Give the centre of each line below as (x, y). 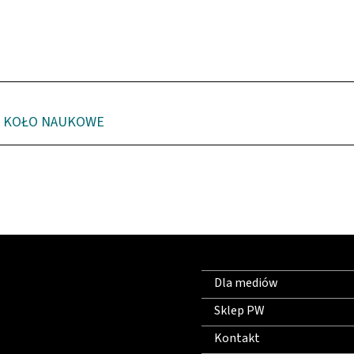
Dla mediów (246, 283)
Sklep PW (239, 311)
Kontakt (237, 339)
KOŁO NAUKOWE (54, 122)
